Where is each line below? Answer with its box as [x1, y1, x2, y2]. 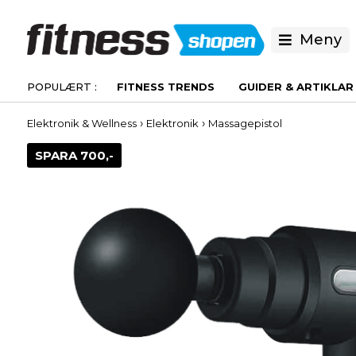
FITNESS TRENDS [116, 80, 215, 93]
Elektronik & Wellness [26, 117, 137, 130]
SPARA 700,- [34, 148, 114, 163]
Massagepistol [207, 117, 282, 130]
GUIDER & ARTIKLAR [238, 80, 354, 93]
